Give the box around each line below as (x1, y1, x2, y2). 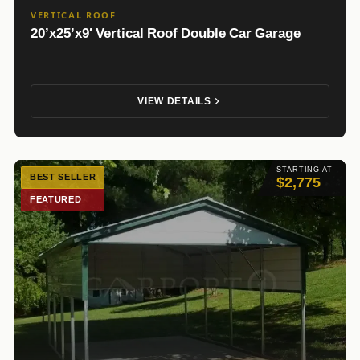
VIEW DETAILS (137, 95, 211, 107)
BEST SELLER (30, 171, 96, 182)
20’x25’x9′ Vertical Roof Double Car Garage (31, 24, 301, 41)
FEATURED (30, 194, 82, 205)
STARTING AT (276, 165, 333, 174)
